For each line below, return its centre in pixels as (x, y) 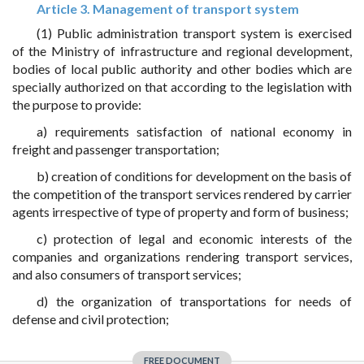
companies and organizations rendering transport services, (182, 256)
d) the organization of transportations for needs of (194, 301)
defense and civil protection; (91, 319)
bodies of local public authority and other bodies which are (182, 69)
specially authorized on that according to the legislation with (182, 87)
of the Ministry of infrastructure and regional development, (182, 51)
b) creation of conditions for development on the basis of (194, 176)
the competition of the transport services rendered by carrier (182, 194)
